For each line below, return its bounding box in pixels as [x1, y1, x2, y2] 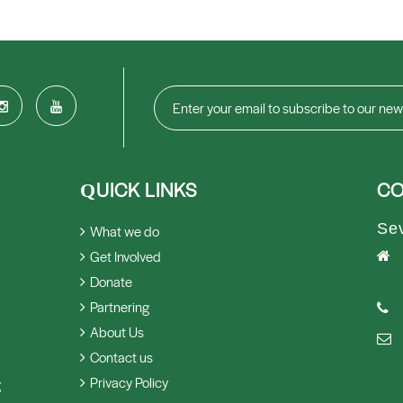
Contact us [90, 346, 153, 366]
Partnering [90, 296, 149, 316]
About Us [90, 321, 144, 341]
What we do [90, 220, 159, 240]
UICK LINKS [96, 175, 197, 202]
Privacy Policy [90, 372, 168, 391]
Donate [90, 271, 132, 291]
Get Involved [90, 246, 161, 265]
